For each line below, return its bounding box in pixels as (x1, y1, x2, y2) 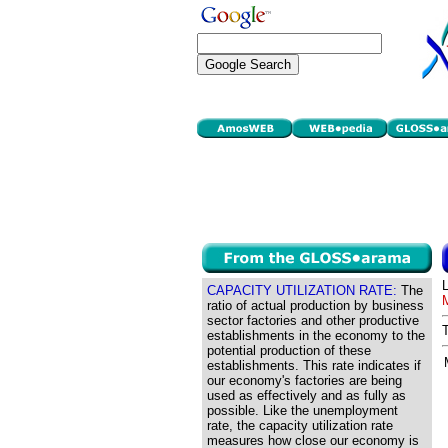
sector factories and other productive (207, 313, 419, 328)
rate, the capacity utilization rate (207, 418, 393, 433)
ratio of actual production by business (207, 298, 424, 313)
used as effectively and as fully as (207, 388, 406, 403)
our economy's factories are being (207, 373, 402, 388)
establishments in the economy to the (207, 328, 425, 343)
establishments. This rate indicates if (207, 358, 421, 373)
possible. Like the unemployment (207, 403, 398, 418)
